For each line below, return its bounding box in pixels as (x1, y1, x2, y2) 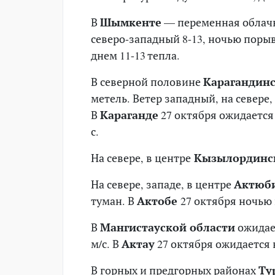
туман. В (91, 193, 137, 208)
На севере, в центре (91, 150, 191, 165)
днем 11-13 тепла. (91, 47, 180, 63)
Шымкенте (100, 14, 161, 29)
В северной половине (91, 74, 203, 89)
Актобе (137, 193, 180, 208)
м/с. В (91, 236, 122, 251)
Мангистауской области (100, 219, 235, 234)
